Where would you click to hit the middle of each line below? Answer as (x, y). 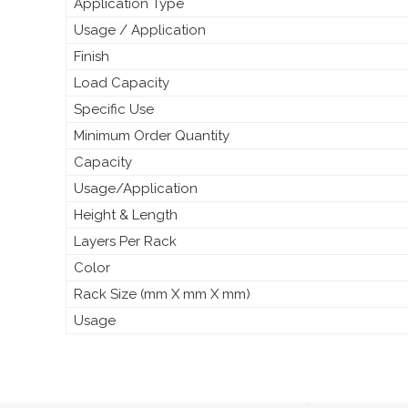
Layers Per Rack (125, 241)
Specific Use (114, 109)
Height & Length (126, 214)
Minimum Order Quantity (152, 135)
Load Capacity (122, 82)
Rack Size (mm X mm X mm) (162, 294)
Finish (92, 56)
